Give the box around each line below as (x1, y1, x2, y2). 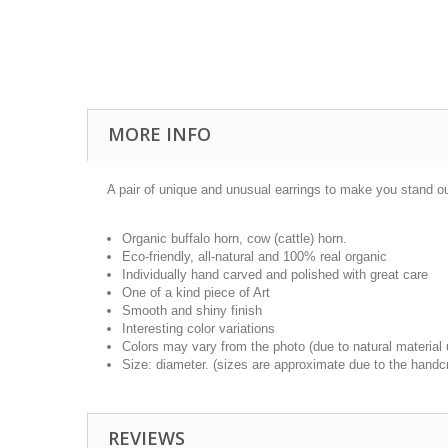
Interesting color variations (122, 321, 275, 336)
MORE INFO (108, 122, 211, 146)
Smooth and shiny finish (122, 303, 262, 318)
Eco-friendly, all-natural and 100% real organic (122, 249, 387, 264)
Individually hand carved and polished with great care (122, 267, 428, 282)
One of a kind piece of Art (122, 285, 270, 300)
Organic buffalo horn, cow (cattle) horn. (122, 231, 347, 246)
